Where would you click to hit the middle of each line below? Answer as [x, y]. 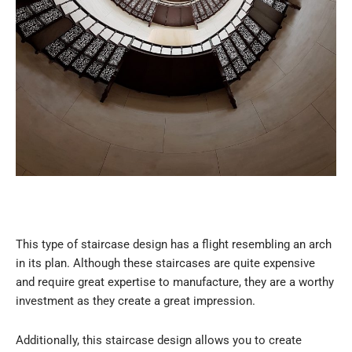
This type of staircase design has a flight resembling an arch [174, 245]
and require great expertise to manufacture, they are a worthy [175, 282]
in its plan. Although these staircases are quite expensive [165, 264]
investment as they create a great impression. [136, 301]
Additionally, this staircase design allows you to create [159, 340]
